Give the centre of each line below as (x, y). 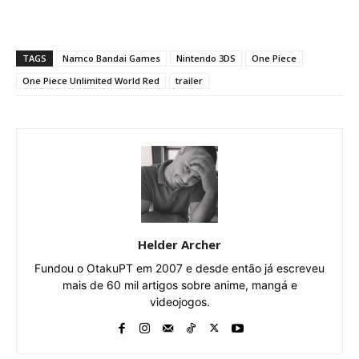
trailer (189, 80)
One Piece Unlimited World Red (91, 80)
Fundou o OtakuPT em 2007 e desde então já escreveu (179, 268)
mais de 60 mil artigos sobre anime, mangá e (179, 284)
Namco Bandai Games (111, 58)
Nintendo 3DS (206, 58)
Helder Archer (179, 244)
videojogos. (179, 301)
